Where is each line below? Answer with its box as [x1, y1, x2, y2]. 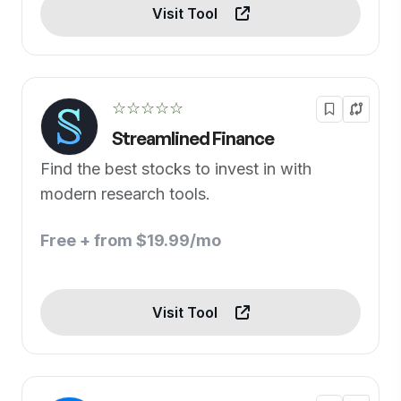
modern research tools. [40, 184, 210, 204]
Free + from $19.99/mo [40, 231, 221, 251]
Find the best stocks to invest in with [40, 159, 311, 179]
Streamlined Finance [112, 127, 274, 150]
